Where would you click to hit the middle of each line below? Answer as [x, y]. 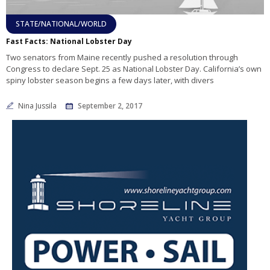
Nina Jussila [38, 106]
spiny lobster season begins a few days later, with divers [110, 80]
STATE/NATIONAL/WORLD [61, 24]
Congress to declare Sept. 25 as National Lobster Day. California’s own [134, 69]
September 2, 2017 [110, 106]
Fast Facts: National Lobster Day [69, 42]
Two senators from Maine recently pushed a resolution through [122, 58]
